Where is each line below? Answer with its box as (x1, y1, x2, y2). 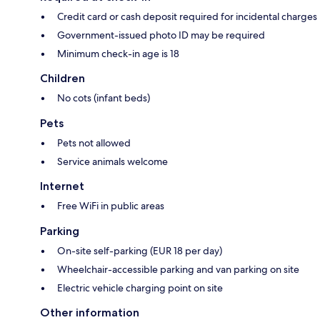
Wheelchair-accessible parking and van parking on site (57, 263, 299, 276)
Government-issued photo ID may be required (57, 29, 265, 42)
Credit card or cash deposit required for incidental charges (57, 10, 317, 24)
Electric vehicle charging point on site (57, 281, 223, 295)
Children (40, 71, 85, 86)
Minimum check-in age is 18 (57, 47, 179, 61)
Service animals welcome (57, 155, 168, 169)
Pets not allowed (57, 136, 131, 150)
